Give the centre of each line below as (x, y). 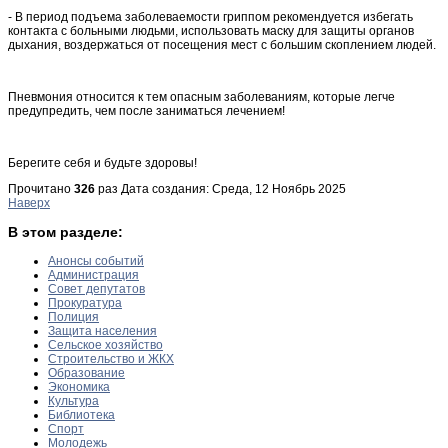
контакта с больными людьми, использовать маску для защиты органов (211, 30)
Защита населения (102, 330)
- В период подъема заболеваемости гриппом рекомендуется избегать (210, 16)
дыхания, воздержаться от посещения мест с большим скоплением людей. (222, 44)
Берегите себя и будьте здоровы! (102, 162)
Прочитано (41, 188)
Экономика (79, 386)
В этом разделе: (65, 231)
